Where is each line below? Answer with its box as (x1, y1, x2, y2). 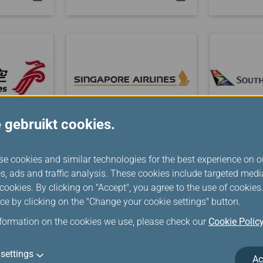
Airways (221, 158, 262, 172)
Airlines (77, 158, 117, 172)
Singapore (77, 140, 130, 154)
